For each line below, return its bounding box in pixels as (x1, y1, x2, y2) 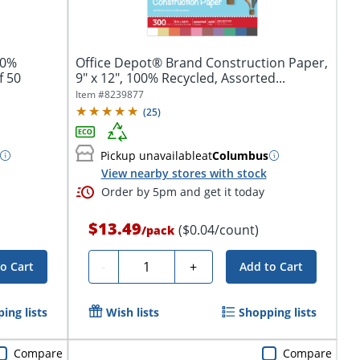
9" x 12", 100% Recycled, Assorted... (75, 69, 285, 87)
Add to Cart (239, 259, 303, 275)
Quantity (124, 256, 177, 274)
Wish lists (105, 305, 159, 321)
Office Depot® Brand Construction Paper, (75, 54, 328, 72)
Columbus (211, 147, 268, 163)
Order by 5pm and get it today (100, 184, 264, 200)
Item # (75, 88, 104, 101)
